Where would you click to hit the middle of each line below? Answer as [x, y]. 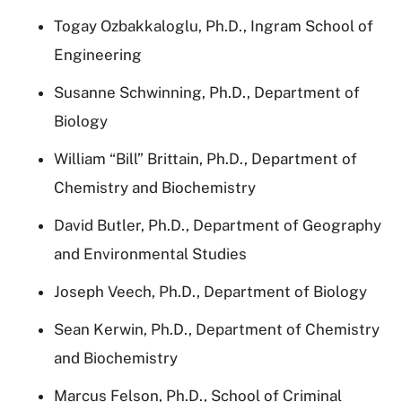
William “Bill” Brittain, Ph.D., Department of [205, 158]
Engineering [98, 54]
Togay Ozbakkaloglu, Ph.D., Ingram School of [214, 26]
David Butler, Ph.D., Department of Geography [218, 225]
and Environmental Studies [150, 253]
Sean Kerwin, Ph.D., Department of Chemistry [217, 329]
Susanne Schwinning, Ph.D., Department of [207, 92]
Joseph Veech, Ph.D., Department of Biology [210, 291]
